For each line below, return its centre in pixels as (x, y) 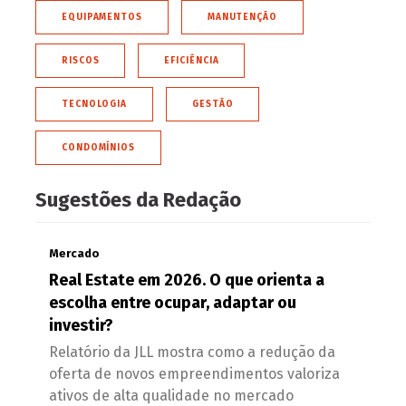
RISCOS (81, 60)
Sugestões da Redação (138, 199)
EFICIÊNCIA (192, 60)
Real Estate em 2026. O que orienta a (187, 280)
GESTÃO (213, 104)
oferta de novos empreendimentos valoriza (194, 373)
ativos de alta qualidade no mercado (171, 395)
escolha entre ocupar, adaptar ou (173, 302)
